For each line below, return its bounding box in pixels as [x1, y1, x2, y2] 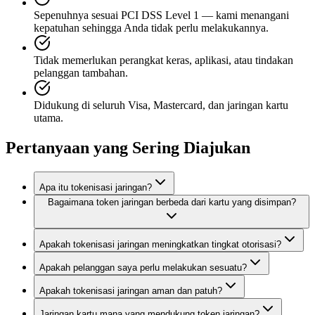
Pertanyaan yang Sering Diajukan [6, 138, 250, 157]
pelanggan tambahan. [34, 66, 128, 79]
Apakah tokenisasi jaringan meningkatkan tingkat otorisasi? [39, 238, 281, 250]
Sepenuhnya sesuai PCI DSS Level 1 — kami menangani [34, 8, 289, 21]
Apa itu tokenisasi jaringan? [39, 181, 152, 193]
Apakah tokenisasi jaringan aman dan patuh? [39, 285, 222, 296]
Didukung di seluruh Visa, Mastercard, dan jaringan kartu [34, 98, 288, 111]
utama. [34, 111, 63, 124]
